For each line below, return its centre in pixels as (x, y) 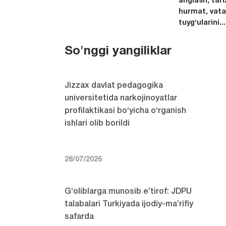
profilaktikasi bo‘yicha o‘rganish (126, 111)
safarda (79, 217)
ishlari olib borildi (97, 124)
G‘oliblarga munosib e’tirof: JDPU (128, 192)
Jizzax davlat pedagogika (114, 86)
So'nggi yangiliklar (118, 52)
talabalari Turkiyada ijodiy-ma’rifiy (129, 205)
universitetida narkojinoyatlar (121, 99)
